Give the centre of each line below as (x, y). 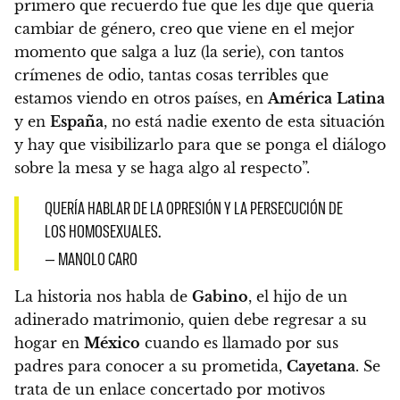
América (300, 98)
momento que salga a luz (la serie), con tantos (179, 51)
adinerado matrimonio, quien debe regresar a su (191, 319)
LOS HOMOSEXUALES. (102, 230)
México (112, 342)
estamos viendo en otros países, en (141, 98)
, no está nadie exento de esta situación (244, 121)
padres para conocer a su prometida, (150, 366)
